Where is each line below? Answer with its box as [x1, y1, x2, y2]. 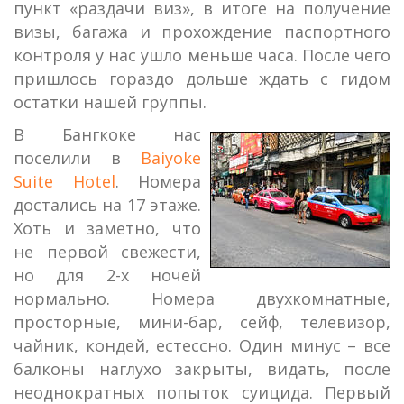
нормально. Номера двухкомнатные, [14, 288, 390, 309]
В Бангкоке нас [14, 124, 201, 145]
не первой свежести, [14, 241, 201, 262]
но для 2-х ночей [14, 264, 201, 286]
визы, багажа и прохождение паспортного [14, 21, 390, 42]
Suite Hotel [14, 170, 115, 192]
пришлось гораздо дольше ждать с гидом [14, 68, 390, 89]
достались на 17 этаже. [14, 194, 201, 216]
